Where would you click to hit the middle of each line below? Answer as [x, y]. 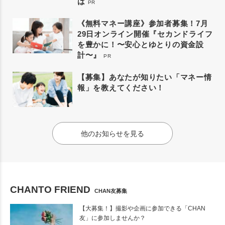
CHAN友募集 [111, 191]
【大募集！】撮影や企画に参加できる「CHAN [142, 208]
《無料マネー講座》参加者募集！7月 [143, 23]
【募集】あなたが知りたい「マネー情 [144, 77]
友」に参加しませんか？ [113, 218]
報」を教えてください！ [121, 87]
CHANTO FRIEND [50, 189]
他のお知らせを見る [113, 133]
